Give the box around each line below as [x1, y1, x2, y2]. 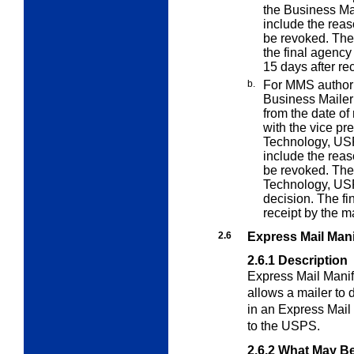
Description [278, 253, 348, 267]
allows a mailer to [247, 285, 348, 299]
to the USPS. [247, 318, 320, 333]
